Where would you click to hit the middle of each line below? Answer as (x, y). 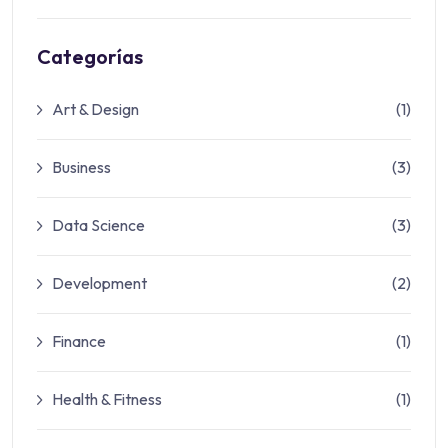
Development (99, 282)
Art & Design (95, 108)
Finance (79, 340)
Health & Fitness (107, 398)
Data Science (98, 224)
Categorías (90, 56)
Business (81, 166)
